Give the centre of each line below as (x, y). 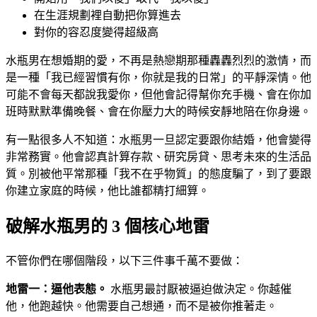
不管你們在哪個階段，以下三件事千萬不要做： (125, 261)
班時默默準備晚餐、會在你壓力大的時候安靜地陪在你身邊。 (158, 112)
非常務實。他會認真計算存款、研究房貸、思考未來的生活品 (158, 157)
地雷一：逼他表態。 (57, 289)
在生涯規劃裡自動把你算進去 (108, 16)
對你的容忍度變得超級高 (96, 33)
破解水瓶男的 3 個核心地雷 (108, 227)
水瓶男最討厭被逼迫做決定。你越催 (200, 289)
